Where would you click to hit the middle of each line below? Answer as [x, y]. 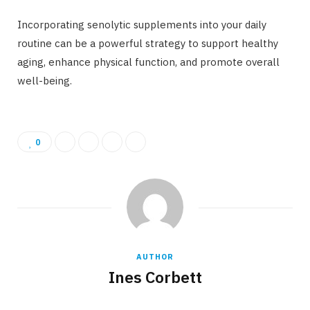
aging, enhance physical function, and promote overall [148, 62]
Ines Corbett [155, 277]
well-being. [46, 81]
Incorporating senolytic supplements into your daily [142, 25]
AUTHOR [155, 257]
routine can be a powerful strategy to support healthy [148, 44]
